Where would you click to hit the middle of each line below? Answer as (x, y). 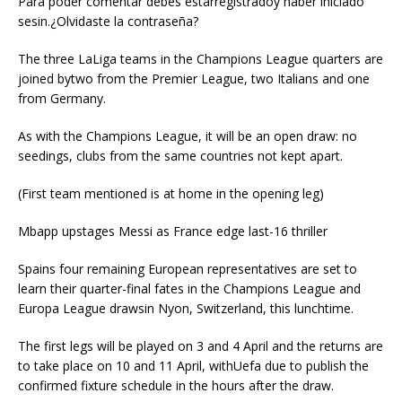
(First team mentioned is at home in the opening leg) (171, 193)
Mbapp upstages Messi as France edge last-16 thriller (173, 231)
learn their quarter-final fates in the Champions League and (189, 288)
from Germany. (62, 98)
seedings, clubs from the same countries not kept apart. (180, 156)
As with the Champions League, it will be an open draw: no (188, 136)
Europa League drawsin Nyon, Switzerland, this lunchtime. (186, 308)
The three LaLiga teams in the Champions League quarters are (201, 59)
